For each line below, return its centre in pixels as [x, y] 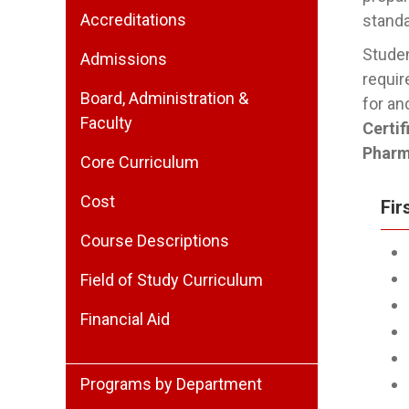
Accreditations [133, 20]
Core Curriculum [140, 162]
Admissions [124, 59]
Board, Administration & [164, 98]
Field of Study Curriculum [172, 280]
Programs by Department [171, 384]
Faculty [106, 123]
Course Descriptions [155, 241]
